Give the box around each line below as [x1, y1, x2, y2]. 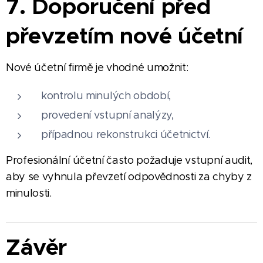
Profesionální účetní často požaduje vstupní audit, [6, 153, 252, 167]
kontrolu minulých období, [41, 89, 171, 102]
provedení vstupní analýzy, [41, 108, 174, 122]
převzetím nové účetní [6, 21, 244, 50]
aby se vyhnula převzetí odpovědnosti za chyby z [6, 170, 252, 183]
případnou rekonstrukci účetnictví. [41, 127, 211, 141]
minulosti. [6, 186, 52, 200]
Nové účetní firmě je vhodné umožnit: [6, 60, 188, 74]
